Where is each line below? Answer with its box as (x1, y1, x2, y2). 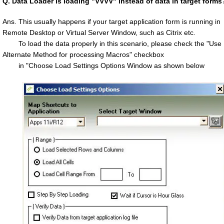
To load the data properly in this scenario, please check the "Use (2, 39, 221, 47)
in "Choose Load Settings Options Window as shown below (2, 61, 204, 69)
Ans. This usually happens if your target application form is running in (2, 17, 220, 25)
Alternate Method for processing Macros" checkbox (2, 50, 164, 58)
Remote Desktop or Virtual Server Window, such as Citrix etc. (2, 28, 195, 36)
